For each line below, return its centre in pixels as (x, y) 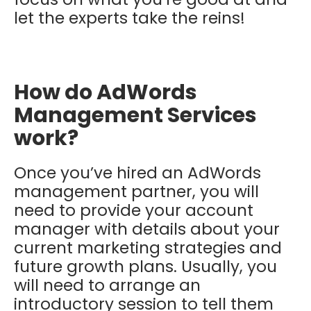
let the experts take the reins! (132, 18)
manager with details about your (147, 229)
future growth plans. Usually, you (145, 266)
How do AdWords (106, 92)
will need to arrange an (107, 285)
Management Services (135, 115)
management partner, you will (136, 191)
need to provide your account (134, 210)
